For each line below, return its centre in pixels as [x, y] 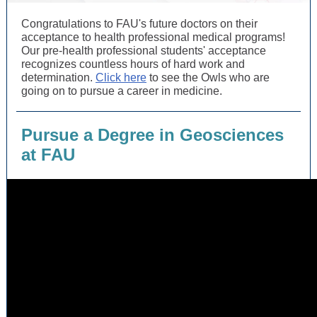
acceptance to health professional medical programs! [153, 37]
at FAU [48, 155]
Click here [121, 77]
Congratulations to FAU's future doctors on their [139, 24]
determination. [58, 77]
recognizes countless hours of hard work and [133, 64]
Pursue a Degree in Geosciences [152, 135]
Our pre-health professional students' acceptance [144, 51]
